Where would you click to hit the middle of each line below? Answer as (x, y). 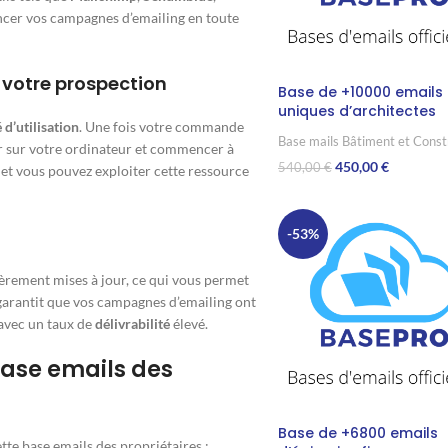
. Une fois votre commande (161, 127)
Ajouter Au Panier (329, 198)
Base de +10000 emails (360, 92)
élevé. (189, 324)
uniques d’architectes (356, 111)
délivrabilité (132, 324)
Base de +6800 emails (357, 433)
